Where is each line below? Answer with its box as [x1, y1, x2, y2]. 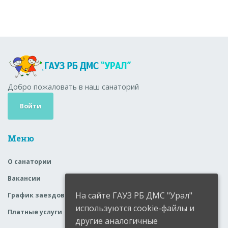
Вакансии [8, 174, 41, 183]
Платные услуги [8, 208, 62, 217]
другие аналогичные [75, 215, 158, 227]
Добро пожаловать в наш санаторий [8, 81, 139, 92]
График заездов [8, 191, 65, 200]
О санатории [8, 157, 51, 166]
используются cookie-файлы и [75, 203, 194, 214]
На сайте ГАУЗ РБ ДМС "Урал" [75, 190, 192, 202]
